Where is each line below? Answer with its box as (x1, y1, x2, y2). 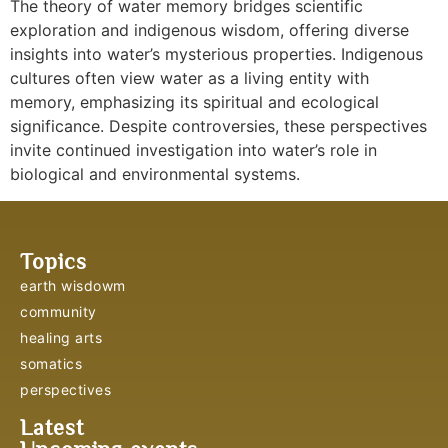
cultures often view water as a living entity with (10, 68, 369, 89)
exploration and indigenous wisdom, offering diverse (10, 20, 409, 41)
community (20, 302, 97, 320)
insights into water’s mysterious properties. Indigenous (10, 44, 423, 65)
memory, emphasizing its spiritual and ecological (10, 92, 379, 113)
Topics (20, 248, 87, 274)
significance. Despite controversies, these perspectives (10, 116, 427, 137)
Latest (20, 415, 84, 441)
